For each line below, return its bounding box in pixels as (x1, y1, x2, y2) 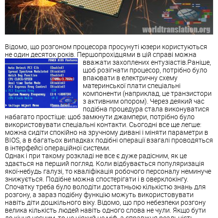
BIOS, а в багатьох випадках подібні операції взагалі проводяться (5, 135, 213, 145)
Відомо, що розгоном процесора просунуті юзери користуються (5, 41, 207, 51)
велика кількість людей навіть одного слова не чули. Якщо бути (5, 205, 206, 215)
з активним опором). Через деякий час (83, 96, 204, 106)
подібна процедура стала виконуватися (83, 104, 209, 113)
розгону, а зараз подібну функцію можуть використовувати (5, 189, 194, 199)
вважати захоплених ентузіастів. (83, 57, 187, 67)
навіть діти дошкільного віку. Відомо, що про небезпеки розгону (5, 197, 206, 207)
